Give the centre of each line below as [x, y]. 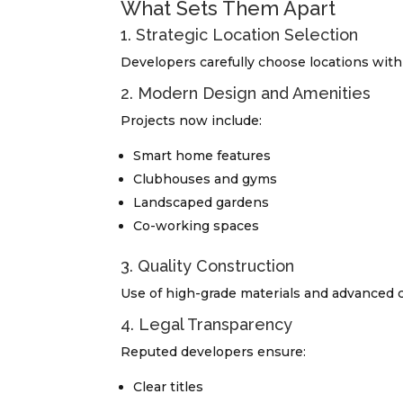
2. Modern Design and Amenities [246, 94]
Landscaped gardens [201, 203]
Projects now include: [192, 121]
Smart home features [202, 156]
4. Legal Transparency [207, 325]
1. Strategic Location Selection [240, 35]
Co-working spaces [197, 226]
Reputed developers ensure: [214, 352]
